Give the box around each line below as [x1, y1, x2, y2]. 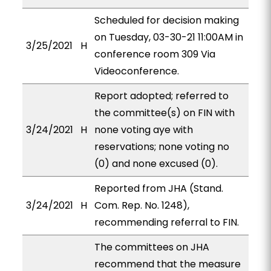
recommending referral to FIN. [94, 215, 239, 229]
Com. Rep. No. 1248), [94, 198, 189, 212]
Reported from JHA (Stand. [94, 181, 223, 195]
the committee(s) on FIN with [94, 106, 235, 120]
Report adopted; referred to [94, 89, 229, 103]
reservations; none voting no [94, 140, 229, 154]
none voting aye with [94, 123, 193, 137]
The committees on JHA [94, 240, 209, 254]
